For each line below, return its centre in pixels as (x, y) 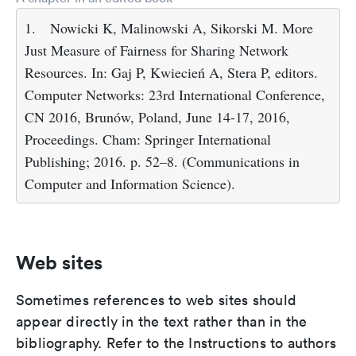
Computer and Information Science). (130, 184)
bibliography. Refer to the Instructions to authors (176, 343)
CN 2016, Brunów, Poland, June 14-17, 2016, (157, 117)
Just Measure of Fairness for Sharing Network (157, 50)
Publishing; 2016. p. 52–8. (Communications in (162, 162)
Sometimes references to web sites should (157, 300)
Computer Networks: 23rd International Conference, (175, 95)
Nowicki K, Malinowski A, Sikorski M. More (182, 28)
